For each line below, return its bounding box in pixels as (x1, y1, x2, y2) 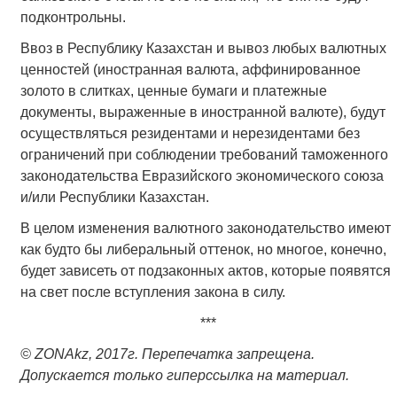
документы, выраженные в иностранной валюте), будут (19, 104, 385, 120)
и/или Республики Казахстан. (19, 189, 209, 205)
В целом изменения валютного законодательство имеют (19, 220, 391, 236)
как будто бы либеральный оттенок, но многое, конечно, (19, 241, 386, 257)
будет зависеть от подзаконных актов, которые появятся (19, 262, 391, 278)
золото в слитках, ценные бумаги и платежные (19, 82, 327, 98)
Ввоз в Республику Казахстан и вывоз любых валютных (19, 40, 386, 56)
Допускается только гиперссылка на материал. (19, 368, 349, 384)
